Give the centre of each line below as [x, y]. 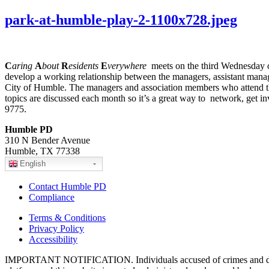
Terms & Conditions [67, 218]
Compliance [52, 198]
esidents [83, 66]
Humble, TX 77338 [42, 151]
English [33, 164]
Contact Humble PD [68, 187]
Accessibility [53, 240]
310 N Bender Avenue [47, 141]
